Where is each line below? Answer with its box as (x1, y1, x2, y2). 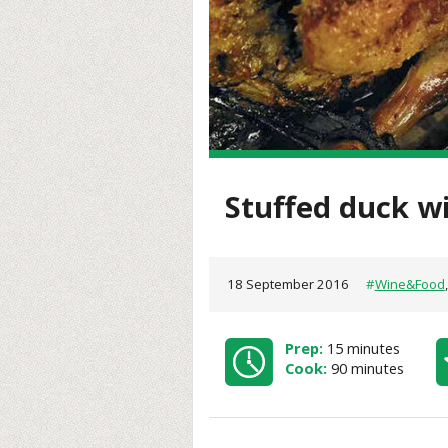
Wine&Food (374, 275, 445, 294)
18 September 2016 (227, 275, 353, 294)
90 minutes (327, 357, 404, 378)
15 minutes (323, 337, 400, 358)
